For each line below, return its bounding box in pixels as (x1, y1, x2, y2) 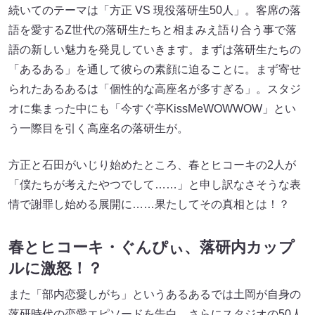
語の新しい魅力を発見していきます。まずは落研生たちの (8, 43, 301, 56)
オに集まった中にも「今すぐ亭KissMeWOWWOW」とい (8, 102, 296, 115)
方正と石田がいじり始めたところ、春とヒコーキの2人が (8, 158, 296, 171)
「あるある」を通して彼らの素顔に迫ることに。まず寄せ (8, 63, 301, 75)
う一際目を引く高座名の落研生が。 (8, 122, 188, 134)
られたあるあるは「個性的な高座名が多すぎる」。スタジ (8, 82, 301, 95)
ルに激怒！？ (8, 259, 103, 278)
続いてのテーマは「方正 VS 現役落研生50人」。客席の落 (8, 4, 301, 16)
